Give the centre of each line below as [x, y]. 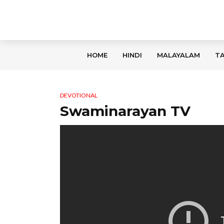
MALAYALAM [178, 55]
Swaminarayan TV [125, 111]
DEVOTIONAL [79, 95]
